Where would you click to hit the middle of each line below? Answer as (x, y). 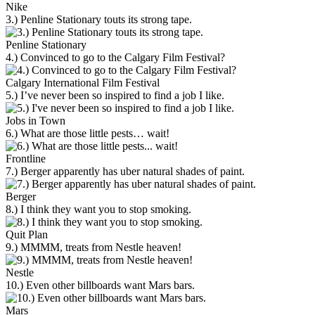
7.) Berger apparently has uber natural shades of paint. (125, 171)
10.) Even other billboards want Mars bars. (100, 285)
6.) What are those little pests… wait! (88, 133)
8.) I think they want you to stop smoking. (98, 209)
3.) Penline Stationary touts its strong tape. (99, 19)
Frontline (26, 158)
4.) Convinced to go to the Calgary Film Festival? (115, 57)
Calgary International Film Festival (83, 82)
